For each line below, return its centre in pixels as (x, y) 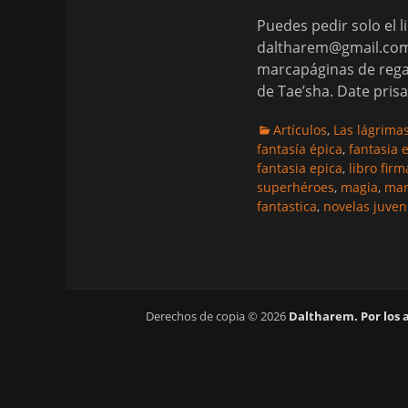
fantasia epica (300, 168)
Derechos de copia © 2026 (217, 316)
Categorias (288, 129)
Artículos (300, 130)
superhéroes (296, 187)
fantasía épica (300, 149)
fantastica (287, 206)
